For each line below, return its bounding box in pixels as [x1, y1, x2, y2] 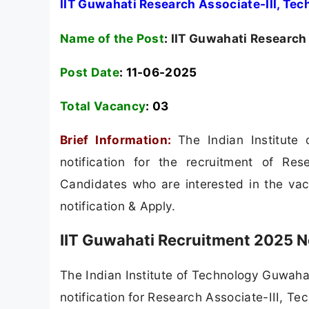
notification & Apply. [60, 199, 176, 214]
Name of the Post [60, 30, 165, 46]
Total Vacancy [60, 99, 146, 113]
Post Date [60, 64, 119, 79]
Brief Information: [60, 132, 172, 148]
